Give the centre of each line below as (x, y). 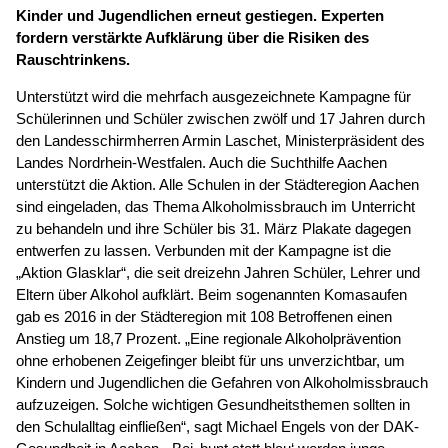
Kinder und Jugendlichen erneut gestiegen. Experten (200, 16)
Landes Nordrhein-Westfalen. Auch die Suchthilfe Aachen (201, 163)
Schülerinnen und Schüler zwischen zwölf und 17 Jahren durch (220, 119)
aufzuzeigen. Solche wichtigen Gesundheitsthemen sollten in (213, 405)
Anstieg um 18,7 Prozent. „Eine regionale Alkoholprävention (208, 339)
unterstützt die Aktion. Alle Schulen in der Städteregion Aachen (217, 185)
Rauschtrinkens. (73, 60)
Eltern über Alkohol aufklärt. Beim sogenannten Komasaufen (211, 295)
